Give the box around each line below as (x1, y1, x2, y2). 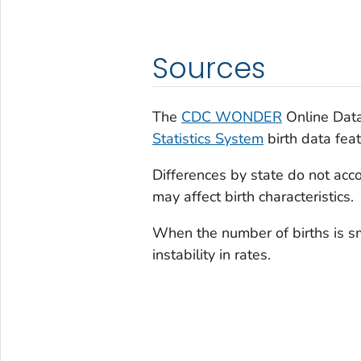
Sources (151, 48, 266, 89)
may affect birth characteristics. (151, 187, 354, 207)
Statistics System (151, 129, 263, 149)
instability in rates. (151, 245, 271, 265)
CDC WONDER (180, 107, 282, 127)
